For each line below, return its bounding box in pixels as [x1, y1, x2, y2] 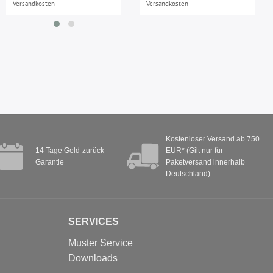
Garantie [35, 157, 64, 166]
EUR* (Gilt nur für [166, 146, 224, 155]
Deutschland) [166, 169, 211, 178]
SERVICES [68, 216, 119, 227]
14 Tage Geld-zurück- [35, 146, 107, 155]
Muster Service [68, 237, 133, 248]
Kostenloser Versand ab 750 [166, 134, 260, 143]
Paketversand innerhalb [166, 157, 246, 166]
